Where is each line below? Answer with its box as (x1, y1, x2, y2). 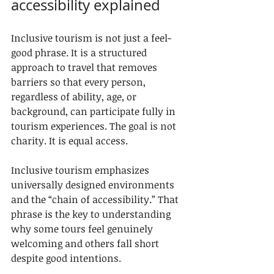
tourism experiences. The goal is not (11, 119, 179, 133)
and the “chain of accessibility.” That (11, 193, 181, 206)
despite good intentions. (11, 251, 121, 265)
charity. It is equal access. (11, 134, 128, 147)
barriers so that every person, (11, 75, 148, 89)
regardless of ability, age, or (11, 90, 139, 103)
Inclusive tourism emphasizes (11, 163, 152, 177)
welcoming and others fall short (11, 237, 161, 250)
